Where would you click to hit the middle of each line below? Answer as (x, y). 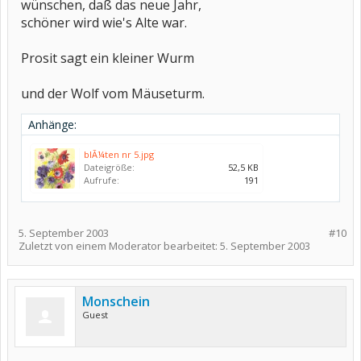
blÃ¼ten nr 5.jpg (119, 154)
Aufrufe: (102, 180)
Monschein (116, 301)
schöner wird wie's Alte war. (104, 23)
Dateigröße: (109, 167)
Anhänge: (52, 124)
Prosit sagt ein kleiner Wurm (108, 58)
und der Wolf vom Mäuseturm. (113, 93)
